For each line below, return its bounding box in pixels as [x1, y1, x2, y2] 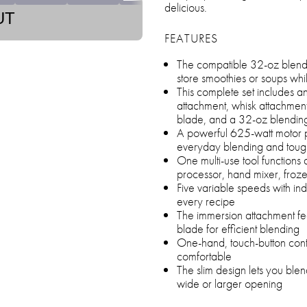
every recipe [177, 193, 235, 209]
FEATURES [164, 30, 218, 46]
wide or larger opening [177, 275, 282, 291]
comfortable [177, 248, 232, 264]
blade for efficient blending [177, 221, 299, 236]
